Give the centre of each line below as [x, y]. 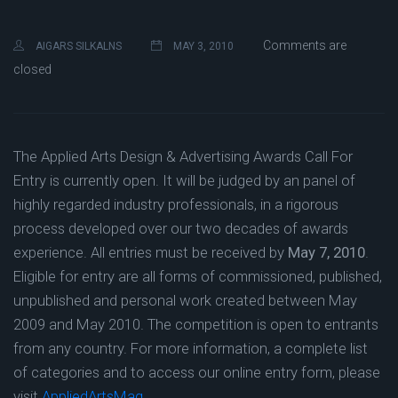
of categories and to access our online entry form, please [197, 372]
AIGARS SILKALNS [77, 46]
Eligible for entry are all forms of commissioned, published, [198, 276]
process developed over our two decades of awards [181, 228]
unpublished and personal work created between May [185, 300]
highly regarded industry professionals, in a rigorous [176, 204]
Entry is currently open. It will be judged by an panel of [184, 180]
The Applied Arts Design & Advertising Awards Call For [183, 156]
